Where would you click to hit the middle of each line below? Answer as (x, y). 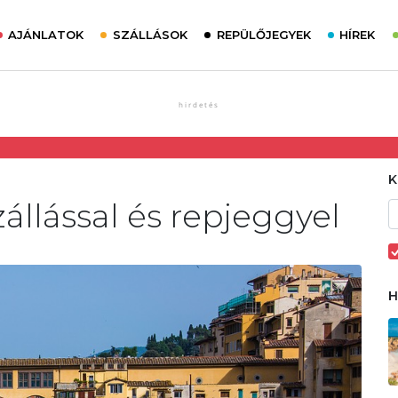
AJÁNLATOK (46, 35)
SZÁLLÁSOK (150, 35)
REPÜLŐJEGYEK (263, 35)
